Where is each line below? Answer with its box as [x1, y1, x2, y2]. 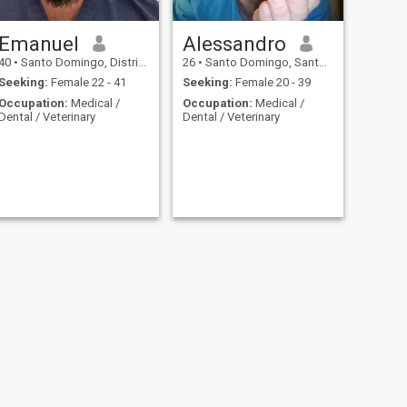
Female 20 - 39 [232, 75, 311, 90]
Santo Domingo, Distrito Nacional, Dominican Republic [17, 55, 138, 69]
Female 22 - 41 [47, 75, 126, 90]
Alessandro [182, 31, 286, 55]
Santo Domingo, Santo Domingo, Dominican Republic [202, 55, 319, 69]
